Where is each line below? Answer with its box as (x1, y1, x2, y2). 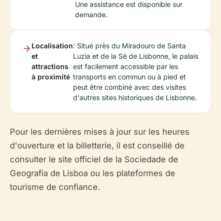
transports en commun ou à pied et (73, 73, 186, 81)
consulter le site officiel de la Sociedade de (10, 154, 178, 164)
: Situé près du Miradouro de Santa (73, 41, 186, 50)
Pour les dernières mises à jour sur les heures (10, 127, 189, 137)
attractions (32, 62, 69, 71)
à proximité (32, 73, 70, 81)
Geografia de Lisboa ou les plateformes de (10, 168, 175, 178)
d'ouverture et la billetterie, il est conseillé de (10, 141, 184, 150)
